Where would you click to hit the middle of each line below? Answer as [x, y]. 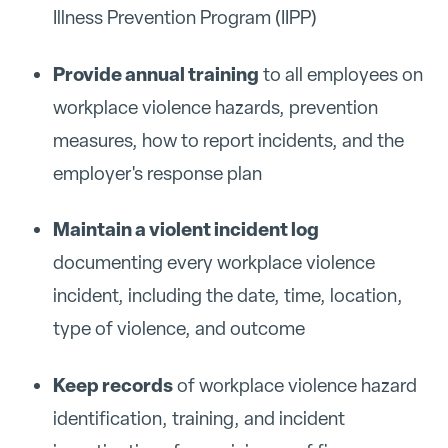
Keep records [112, 385]
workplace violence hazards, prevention [215, 107]
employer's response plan [157, 173]
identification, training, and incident [198, 418]
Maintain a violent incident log [185, 229]
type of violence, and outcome [178, 329]
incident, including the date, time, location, [227, 296]
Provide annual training [155, 73]
